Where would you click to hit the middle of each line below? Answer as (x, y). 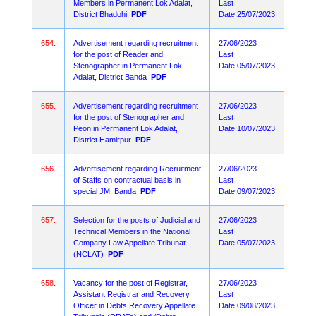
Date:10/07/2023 (247, 128)
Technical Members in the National (132, 231)
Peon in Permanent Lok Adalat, (126, 128)
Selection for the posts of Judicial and (137, 220)
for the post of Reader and (118, 54)
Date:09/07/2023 (247, 191)
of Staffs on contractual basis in (127, 180)
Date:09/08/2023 (247, 305)
